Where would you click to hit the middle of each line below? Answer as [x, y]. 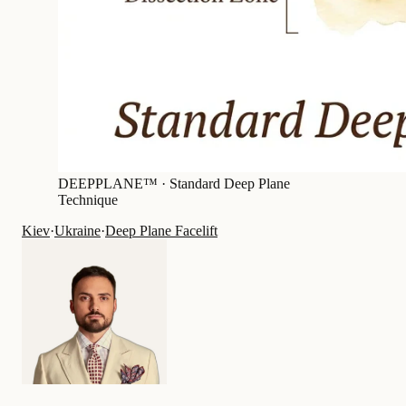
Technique [88, 200]
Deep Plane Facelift [161, 231]
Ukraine [77, 231]
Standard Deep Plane [230, 184]
